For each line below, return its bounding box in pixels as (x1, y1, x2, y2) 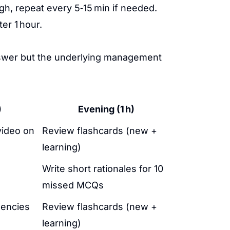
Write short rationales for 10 (42, 163, 163, 174)
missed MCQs (42, 180, 104, 190)
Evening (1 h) (78, 104, 135, 114)
